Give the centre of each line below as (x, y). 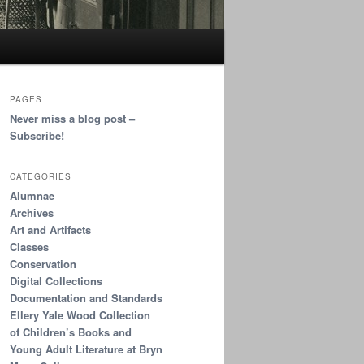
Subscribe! (37, 136)
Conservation (43, 263)
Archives (32, 212)
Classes (29, 246)
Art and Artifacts (50, 229)
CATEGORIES (41, 176)
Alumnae (32, 195)
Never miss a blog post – (72, 119)
